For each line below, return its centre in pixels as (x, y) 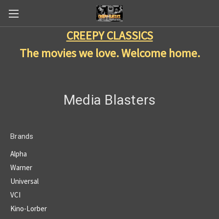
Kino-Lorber (29, 208)
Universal (24, 181)
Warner (21, 167)
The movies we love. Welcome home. (109, 53)
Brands (22, 136)
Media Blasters (109, 100)
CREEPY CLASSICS (109, 35)
